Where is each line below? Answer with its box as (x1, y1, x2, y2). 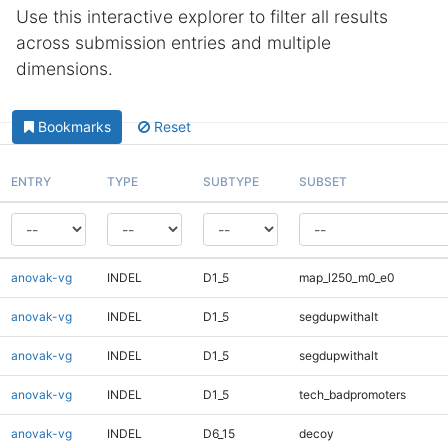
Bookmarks (37, 118, 111, 136)
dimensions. (16, 58, 113, 79)
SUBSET (298, 173, 347, 189)
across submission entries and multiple (16, 32, 331, 53)
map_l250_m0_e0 (298, 269, 395, 285)
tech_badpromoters (298, 386, 406, 402)
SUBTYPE (202, 173, 259, 189)
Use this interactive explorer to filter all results (16, 6, 388, 27)
